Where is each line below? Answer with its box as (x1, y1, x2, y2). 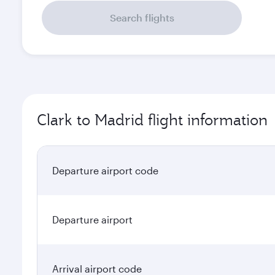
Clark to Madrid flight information (37, 110, 268, 130)
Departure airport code (52, 165, 158, 176)
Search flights (109, 12, 174, 23)
